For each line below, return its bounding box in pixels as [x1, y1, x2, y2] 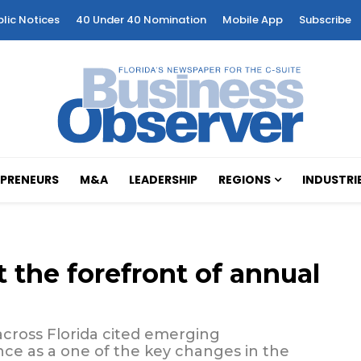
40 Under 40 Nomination [76, 12, 206, 27]
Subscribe [299, 12, 351, 27]
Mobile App [222, 12, 283, 27]
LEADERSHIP [129, 172, 198, 189]
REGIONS [218, 172, 272, 189]
